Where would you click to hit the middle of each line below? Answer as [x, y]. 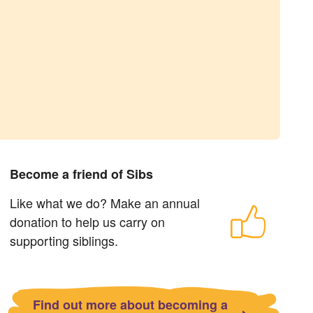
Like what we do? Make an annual [105, 202]
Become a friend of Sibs [82, 174]
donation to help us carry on [88, 221]
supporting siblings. [64, 240]
